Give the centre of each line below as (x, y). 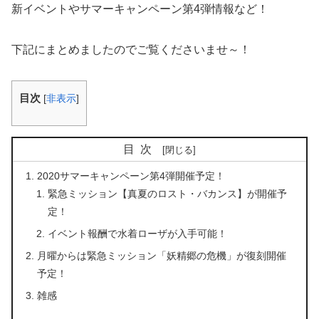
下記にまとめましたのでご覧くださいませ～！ (131, 49)
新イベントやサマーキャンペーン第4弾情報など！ (140, 9)
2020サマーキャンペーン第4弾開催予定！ (131, 176)
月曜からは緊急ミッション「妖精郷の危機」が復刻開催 (162, 256)
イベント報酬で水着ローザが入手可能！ (137, 234)
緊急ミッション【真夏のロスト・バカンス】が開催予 (167, 194)
